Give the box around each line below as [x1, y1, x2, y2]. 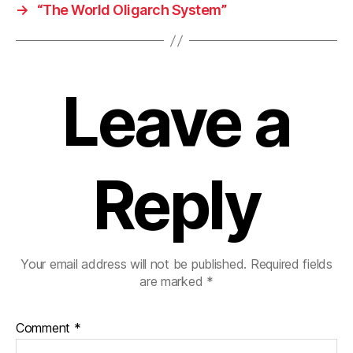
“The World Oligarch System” [36, 2, 227, 18]
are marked [139, 273, 207, 289]
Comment [16, 320, 74, 336]
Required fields [250, 256, 333, 272]
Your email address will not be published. [20, 256, 247, 272]
